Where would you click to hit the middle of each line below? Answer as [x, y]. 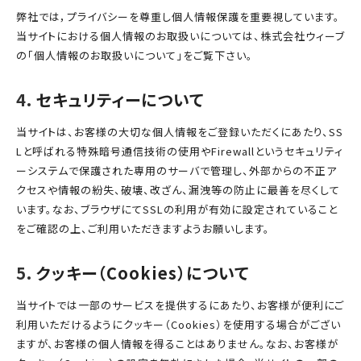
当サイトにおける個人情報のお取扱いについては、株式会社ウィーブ [180, 36]
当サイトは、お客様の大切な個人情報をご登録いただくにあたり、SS [180, 132]
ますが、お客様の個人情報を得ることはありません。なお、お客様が [177, 344]
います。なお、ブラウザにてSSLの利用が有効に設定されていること [177, 209]
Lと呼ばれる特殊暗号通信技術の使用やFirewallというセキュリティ [180, 151]
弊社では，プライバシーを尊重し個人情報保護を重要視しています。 [178, 17]
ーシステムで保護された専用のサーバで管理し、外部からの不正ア [176, 170]
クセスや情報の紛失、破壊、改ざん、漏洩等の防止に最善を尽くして [178, 190]
